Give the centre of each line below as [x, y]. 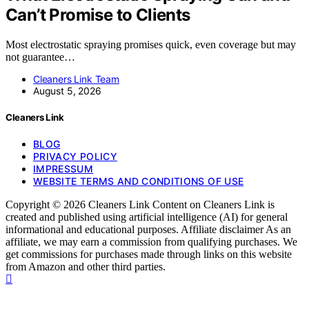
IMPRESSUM [63, 169]
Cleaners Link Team [76, 79]
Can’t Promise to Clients [98, 14]
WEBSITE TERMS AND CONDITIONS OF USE [139, 181]
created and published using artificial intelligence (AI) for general [147, 217]
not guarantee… [40, 57]
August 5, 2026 [67, 90]
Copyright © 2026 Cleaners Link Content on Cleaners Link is [140, 205]
